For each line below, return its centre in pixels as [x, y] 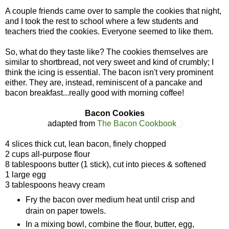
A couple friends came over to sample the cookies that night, [113, 11]
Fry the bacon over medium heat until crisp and [110, 199]
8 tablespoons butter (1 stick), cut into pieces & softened [106, 164]
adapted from [72, 123]
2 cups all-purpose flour [48, 154]
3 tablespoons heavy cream [55, 185]
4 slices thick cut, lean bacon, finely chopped [86, 144]
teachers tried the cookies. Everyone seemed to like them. [109, 31]
